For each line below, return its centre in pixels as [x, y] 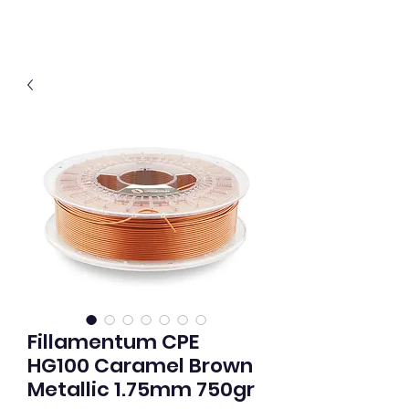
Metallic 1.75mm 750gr [141, 390]
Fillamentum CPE [113, 342]
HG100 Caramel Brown [140, 366]
